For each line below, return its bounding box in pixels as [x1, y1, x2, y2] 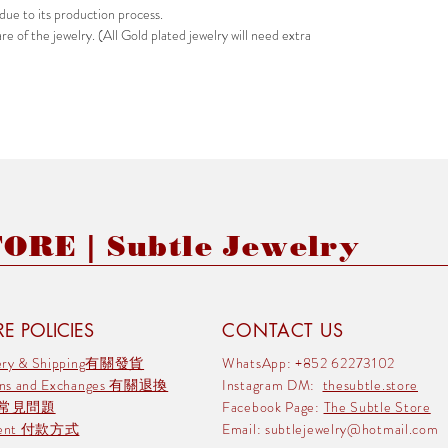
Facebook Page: [222, 396, 324, 417]
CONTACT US [222, 317, 344, 342]
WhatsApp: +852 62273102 [222, 352, 396, 373]
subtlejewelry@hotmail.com [264, 418, 439, 439]
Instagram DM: [222, 374, 323, 395]
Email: [222, 418, 265, 439]
